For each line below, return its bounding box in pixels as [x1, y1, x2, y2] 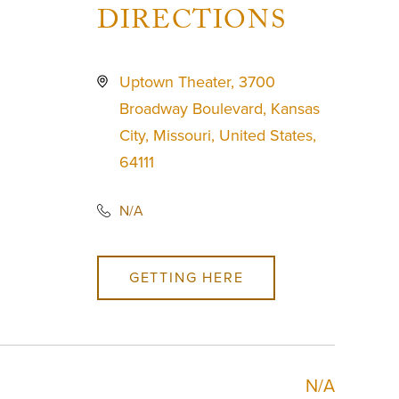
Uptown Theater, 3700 [119, 70, 276, 94]
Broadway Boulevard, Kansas [119, 97, 321, 120]
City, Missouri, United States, [119, 124, 317, 147]
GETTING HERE [128, 267, 244, 288]
